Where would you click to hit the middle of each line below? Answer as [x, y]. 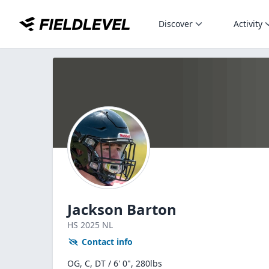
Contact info [107, 242]
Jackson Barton [122, 209]
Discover [176, 24]
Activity [248, 24]
